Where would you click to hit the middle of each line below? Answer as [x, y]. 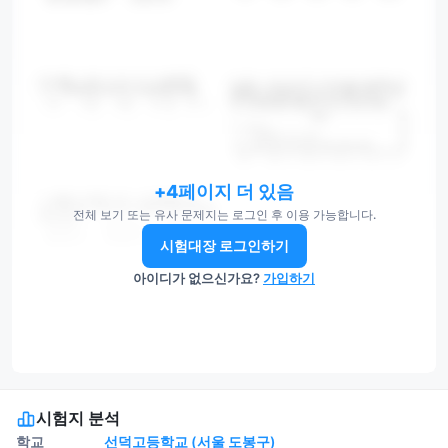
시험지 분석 [78, 418]
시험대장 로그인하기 [224, 246]
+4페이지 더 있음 [224, 192]
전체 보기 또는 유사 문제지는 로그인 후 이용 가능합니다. [224, 215]
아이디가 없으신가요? [198, 278]
